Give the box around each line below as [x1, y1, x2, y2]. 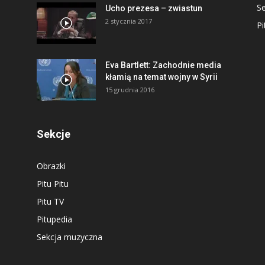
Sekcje [37, 128, 70, 140]
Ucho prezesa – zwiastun [105, 4, 202, 13]
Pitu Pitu [37, 178, 69, 189]
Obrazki [37, 160, 66, 172]
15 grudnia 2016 [105, 85, 154, 94]
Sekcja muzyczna [37, 231, 102, 243]
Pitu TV [37, 196, 64, 207]
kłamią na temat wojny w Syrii [105, 72, 218, 82]
